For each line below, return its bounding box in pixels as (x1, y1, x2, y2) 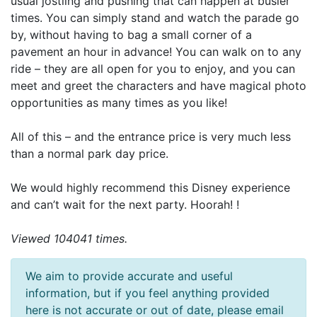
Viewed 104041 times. (11, 231, 127, 246)
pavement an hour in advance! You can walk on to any (11, 45, 301, 59)
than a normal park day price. (11, 146, 168, 161)
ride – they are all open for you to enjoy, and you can (11, 62, 295, 76)
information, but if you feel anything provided (25, 286, 270, 300)
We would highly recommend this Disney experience (11, 180, 290, 195)
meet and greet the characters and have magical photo (11, 79, 306, 93)
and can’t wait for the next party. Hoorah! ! (11, 197, 239, 212)
